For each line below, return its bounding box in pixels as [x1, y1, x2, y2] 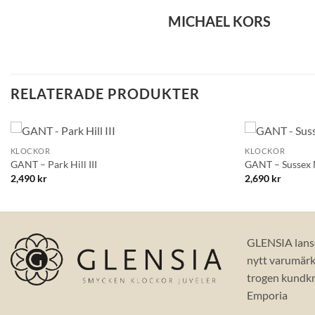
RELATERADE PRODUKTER [11, 85, 200, 103]
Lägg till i [183, 153, 214, 163]
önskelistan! [176, 163, 221, 173]
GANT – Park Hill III [10, 158, 97, 171]
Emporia [247, 288, 288, 302]
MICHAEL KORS [168, 13, 271, 30]
